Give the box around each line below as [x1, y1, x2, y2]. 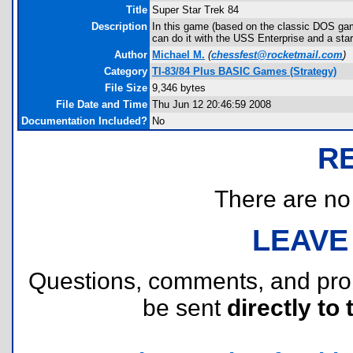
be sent [142, 295, 227, 321]
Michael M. [152, 49, 205, 61]
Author [114, 49, 147, 61]
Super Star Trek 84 [152, 4, 239, 16]
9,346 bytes [152, 82, 206, 94]
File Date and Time [56, 98, 147, 110]
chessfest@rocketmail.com [211, 49, 343, 61]
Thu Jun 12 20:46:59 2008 [152, 98, 271, 110]
